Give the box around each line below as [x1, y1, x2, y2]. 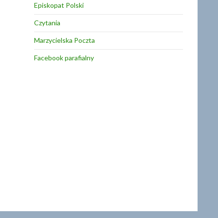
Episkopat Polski [34, 1, 84, 9]
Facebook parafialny [34, 54, 94, 62]
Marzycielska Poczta [34, 36, 95, 44]
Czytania [34, 18, 60, 27]
